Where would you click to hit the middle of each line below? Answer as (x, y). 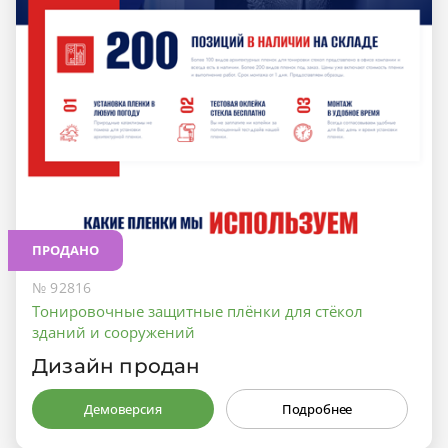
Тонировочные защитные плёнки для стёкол (197, 311)
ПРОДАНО (65, 250)
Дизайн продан (116, 366)
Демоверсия (123, 409)
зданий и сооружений (113, 332)
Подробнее (317, 409)
